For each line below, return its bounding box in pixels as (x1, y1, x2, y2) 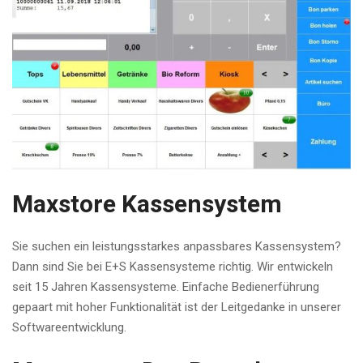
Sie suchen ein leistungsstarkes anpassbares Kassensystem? (12, 239, 341, 254)
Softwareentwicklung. (12, 320, 126, 335)
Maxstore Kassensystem (12, 190, 282, 219)
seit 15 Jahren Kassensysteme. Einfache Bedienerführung (12, 280, 319, 295)
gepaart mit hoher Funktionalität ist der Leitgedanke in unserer (12, 300, 341, 315)
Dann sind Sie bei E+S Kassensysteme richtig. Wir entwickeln (12, 259, 333, 275)
